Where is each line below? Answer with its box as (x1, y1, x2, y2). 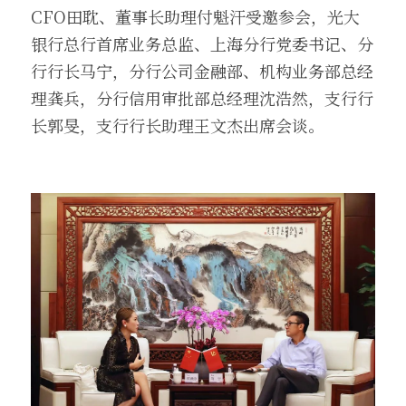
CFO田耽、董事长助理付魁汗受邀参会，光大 (31, 5, 360, 28)
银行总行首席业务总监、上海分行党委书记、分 (31, 32, 373, 55)
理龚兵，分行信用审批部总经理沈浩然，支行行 (31, 86, 373, 110)
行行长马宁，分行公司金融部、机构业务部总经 (31, 59, 373, 82)
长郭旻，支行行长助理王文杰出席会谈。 (31, 113, 324, 137)
